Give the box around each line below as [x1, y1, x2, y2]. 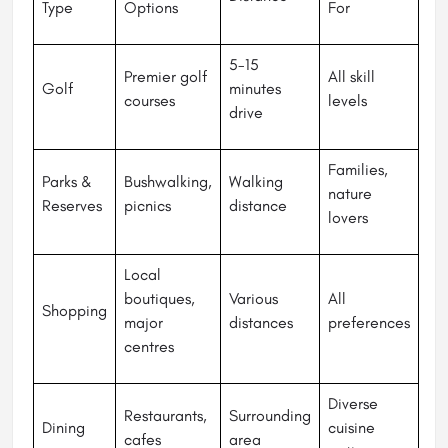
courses [124, 91, 175, 111]
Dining [42, 418, 85, 438]
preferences [328, 313, 410, 333]
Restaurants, [124, 406, 207, 426]
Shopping [42, 301, 107, 321]
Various [229, 289, 278, 309]
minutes [229, 79, 281, 99]
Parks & [42, 172, 92, 192]
